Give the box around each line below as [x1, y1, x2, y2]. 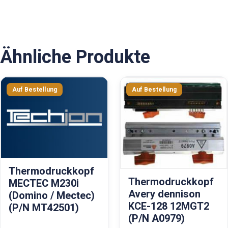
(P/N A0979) [128, 211, 185, 226]
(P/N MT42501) [9, 201, 79, 216]
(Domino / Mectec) [9, 188, 95, 204]
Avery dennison [128, 186, 201, 202]
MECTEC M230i [9, 176, 79, 191]
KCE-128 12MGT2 [128, 198, 209, 214]
